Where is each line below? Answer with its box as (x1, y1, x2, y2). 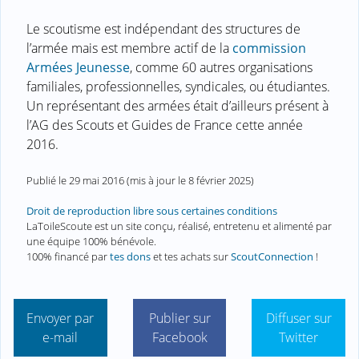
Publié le (26, 172, 69, 188)
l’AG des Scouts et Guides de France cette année (26, 115, 303, 134)
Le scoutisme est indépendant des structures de (26, 19, 301, 38)
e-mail (42, 329, 79, 347)
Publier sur (148, 309, 211, 328)
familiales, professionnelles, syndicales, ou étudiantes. (26, 77, 330, 95)
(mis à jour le (124, 172, 188, 188)
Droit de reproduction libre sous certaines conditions (26, 203, 277, 218)
